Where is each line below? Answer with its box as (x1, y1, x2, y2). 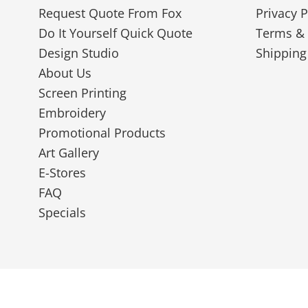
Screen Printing (38, 85, 126, 102)
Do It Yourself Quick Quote (38, 25, 192, 42)
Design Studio (38, 45, 119, 62)
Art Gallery (38, 144, 99, 162)
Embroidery (38, 104, 106, 122)
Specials (38, 204, 86, 221)
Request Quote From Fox (38, 5, 181, 22)
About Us (38, 65, 91, 82)
